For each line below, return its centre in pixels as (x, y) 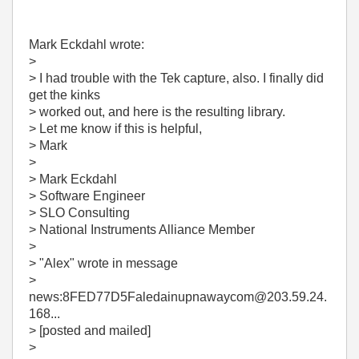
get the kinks (65, 95)
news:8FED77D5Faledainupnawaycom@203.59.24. (178, 297)
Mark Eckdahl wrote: (87, 44)
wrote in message (128, 263)
